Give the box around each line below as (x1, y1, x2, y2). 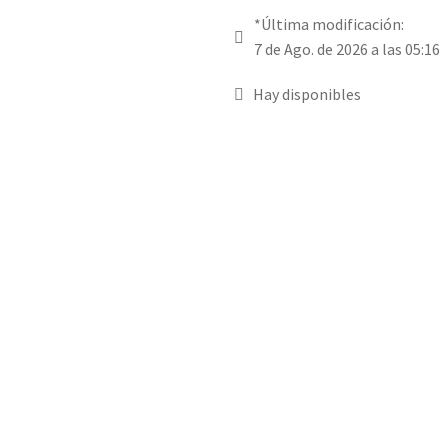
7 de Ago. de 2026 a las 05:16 (254, 39, 440, 60)
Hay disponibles (252, 84, 361, 105)
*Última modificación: (254, 14, 404, 35)
